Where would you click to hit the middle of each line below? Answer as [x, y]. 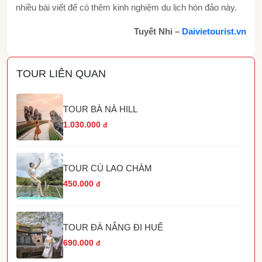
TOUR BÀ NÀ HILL [100, 109]
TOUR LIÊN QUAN [61, 73]
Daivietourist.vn [214, 31]
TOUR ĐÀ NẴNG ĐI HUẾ [113, 227]
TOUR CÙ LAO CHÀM [108, 168]
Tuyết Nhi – [158, 31]
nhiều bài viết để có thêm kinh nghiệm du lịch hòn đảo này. [126, 7]
